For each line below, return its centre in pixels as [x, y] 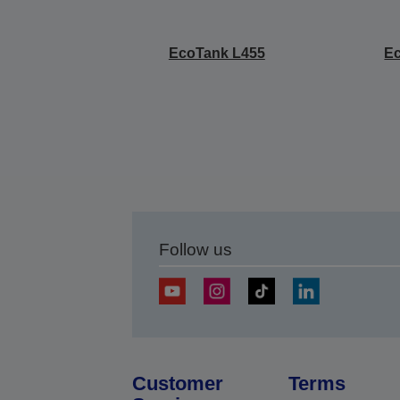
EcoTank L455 [217, 53]
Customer [177, 383]
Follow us [195, 250]
